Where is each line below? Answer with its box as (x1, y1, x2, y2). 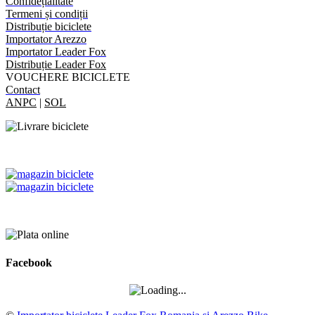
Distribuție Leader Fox (6, 58, 106, 71)
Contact (6, 84, 40, 96)
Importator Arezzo (6, 33, 86, 46)
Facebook (6, 256, 52, 269)
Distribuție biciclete (6, 20, 91, 33)
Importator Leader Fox (6, 46, 106, 58)
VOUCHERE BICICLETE (6, 71, 130, 84)
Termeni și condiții (6, 8, 88, 20)
